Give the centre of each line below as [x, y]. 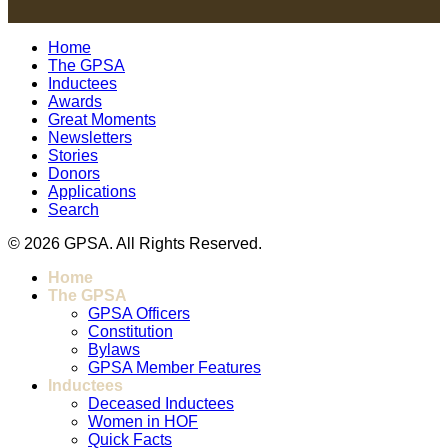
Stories [73, 156]
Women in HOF [143, 422]
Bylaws [114, 350]
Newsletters [90, 138]
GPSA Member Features [174, 368]
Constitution [130, 332]
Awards [75, 102]
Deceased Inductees [161, 404]
